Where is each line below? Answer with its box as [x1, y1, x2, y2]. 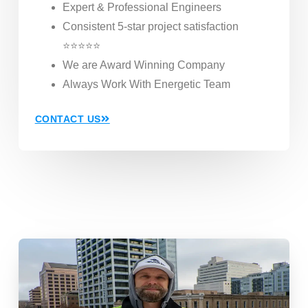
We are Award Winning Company [62, 58, 225, 71]
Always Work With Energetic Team [62, 78, 230, 90]
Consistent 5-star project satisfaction [62, 20, 239, 32]
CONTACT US [34, 113, 101, 124]
